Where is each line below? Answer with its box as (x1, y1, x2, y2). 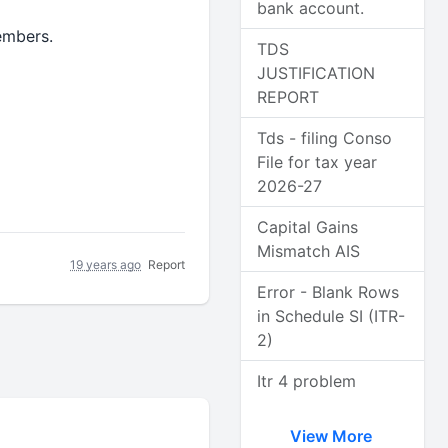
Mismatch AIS (257, 241, 361, 261)
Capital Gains (257, 217, 359, 237)
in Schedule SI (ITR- (257, 306, 406, 326)
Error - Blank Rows (257, 282, 400, 302)
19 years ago (70, 256, 142, 272)
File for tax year (257, 152, 378, 172)
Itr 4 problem (257, 371, 357, 391)
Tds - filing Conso (257, 128, 393, 148)
